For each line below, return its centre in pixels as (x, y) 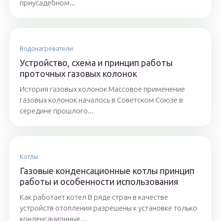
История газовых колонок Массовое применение (102, 89)
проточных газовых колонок (78, 74)
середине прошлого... (57, 111)
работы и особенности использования (99, 182)
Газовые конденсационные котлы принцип (107, 171)
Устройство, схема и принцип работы (96, 63)
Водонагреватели (46, 49)
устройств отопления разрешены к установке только (109, 208)
